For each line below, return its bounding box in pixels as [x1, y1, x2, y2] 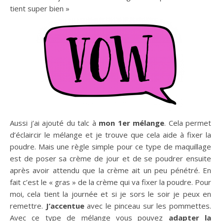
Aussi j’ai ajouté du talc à [10, 118, 99, 128]
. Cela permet [164, 118, 211, 128]
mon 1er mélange [99, 118, 164, 128]
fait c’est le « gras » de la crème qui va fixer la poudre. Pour [10, 177, 211, 187]
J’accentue [45, 201, 84, 211]
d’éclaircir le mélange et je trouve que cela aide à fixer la [10, 130, 211, 140]
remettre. [10, 201, 46, 211]
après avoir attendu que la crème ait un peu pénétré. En [10, 165, 211, 176]
